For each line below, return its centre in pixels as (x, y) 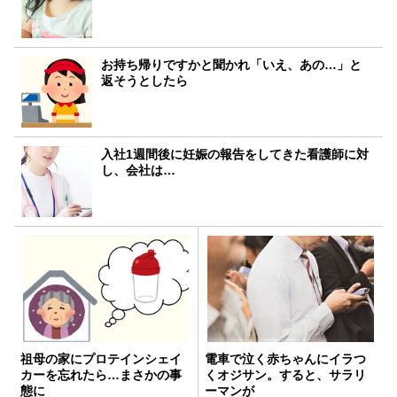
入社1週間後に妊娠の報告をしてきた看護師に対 (235, 155)
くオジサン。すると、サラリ (285, 375)
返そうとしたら (145, 81)
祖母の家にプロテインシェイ (101, 359)
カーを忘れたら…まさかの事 (101, 375)
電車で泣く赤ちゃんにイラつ (285, 359)
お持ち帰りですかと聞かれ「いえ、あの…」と (232, 65)
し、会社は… (139, 171)
